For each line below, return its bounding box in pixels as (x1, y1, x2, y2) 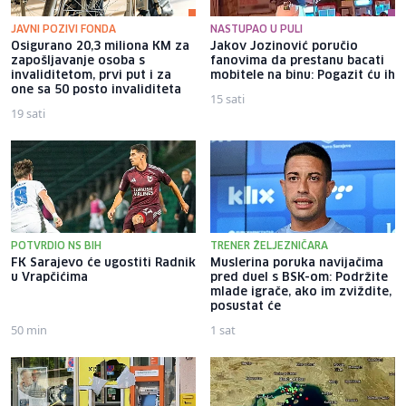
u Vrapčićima (11, 272, 88, 285)
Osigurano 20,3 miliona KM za (11, 41, 189, 53)
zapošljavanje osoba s (11, 55, 145, 68)
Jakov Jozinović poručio (210, 41, 358, 53)
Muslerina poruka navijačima (210, 257, 383, 270)
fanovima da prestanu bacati (210, 55, 384, 68)
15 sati (210, 91, 245, 108)
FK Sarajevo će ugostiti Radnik (11, 257, 196, 270)
